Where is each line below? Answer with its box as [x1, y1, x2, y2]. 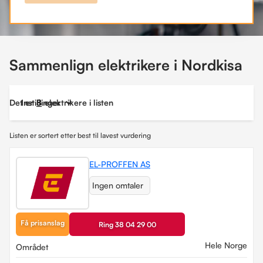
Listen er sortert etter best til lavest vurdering [9, 130, 151, 140]
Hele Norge [205, 240, 247, 250]
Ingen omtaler [92, 180, 143, 190]
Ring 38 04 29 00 [98, 220, 156, 229]
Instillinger [21, 97, 61, 107]
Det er [9, 97, 33, 107]
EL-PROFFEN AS [89, 159, 150, 169]
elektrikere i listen [45, 97, 113, 107]
